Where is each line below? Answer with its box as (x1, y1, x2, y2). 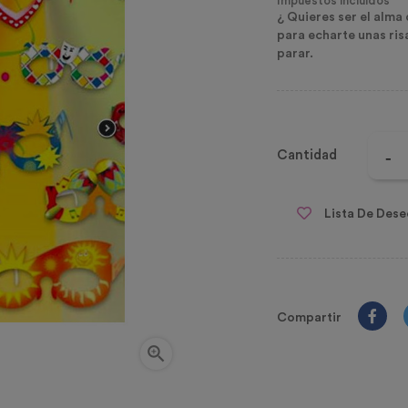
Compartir (277, 311, 342, 325)
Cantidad (277, 148, 337, 163)
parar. (277, 47, 313, 61)
